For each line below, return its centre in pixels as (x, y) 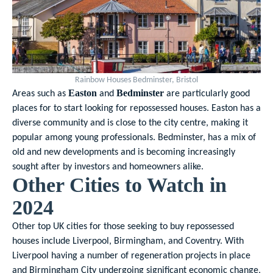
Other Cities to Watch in (119, 185)
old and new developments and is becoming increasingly (124, 151)
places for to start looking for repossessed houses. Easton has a (136, 108)
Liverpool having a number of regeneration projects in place (131, 255)
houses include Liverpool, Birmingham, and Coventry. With (128, 240)
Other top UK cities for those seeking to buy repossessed (123, 226)
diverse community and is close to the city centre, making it (130, 122)
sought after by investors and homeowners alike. (108, 166)
